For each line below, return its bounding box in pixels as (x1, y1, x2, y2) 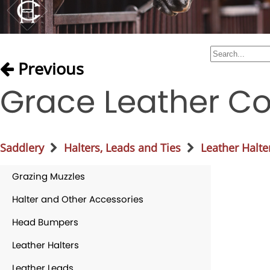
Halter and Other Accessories (12, 192, 143, 206)
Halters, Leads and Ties (64, 140, 181, 155)
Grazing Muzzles (12, 169, 85, 183)
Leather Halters (12, 238, 79, 251)
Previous (14, 57, 84, 80)
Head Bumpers (12, 215, 78, 228)
